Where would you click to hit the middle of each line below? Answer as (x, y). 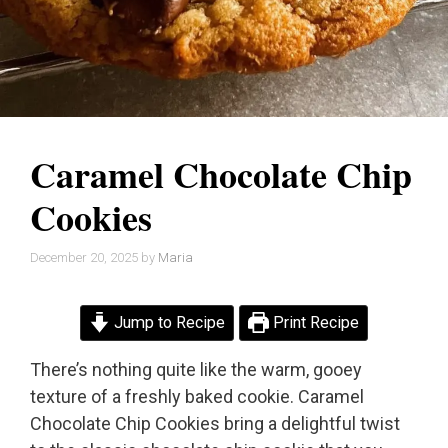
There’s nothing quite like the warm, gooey (196, 369)
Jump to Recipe (167, 322)
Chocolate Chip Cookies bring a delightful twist (215, 423)
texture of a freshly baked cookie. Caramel (197, 396)
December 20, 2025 (84, 257)
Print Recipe (314, 322)
